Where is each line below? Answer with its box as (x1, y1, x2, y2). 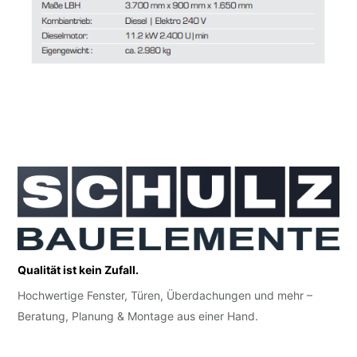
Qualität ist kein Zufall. (18, 262, 139, 277)
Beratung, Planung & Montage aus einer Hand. (18, 308, 259, 323)
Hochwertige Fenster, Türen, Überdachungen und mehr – (18, 288, 313, 302)
